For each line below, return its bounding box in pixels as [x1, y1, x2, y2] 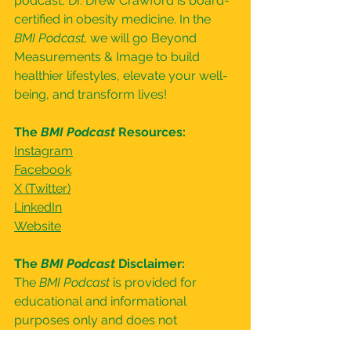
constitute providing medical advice [14, 331, 223, 346]
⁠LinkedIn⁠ [14, 200, 62, 215]
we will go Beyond [90, 31, 200, 45]
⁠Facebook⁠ [14, 162, 71, 177]
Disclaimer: [115, 256, 185, 271]
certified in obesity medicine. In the [14, 12, 214, 27]
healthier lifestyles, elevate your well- [14, 68, 228, 83]
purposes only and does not [14, 313, 180, 327]
